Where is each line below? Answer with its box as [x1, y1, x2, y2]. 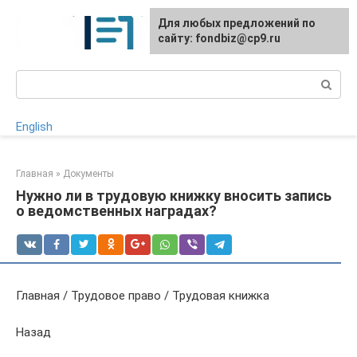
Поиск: [16, 71, 53, 85]
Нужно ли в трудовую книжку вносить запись [16, 187, 331, 204]
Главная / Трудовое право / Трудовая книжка [16, 288, 269, 303]
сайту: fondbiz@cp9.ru [158, 32, 280, 45]
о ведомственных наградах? [16, 202, 217, 219]
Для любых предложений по [158, 17, 316, 29]
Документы [63, 168, 114, 179]
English [16, 120, 53, 134]
